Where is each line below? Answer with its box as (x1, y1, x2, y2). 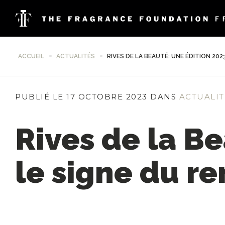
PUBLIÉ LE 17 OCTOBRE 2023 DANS (15, 92, 176, 101)
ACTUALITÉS (56, 53, 95, 60)
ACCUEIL (18, 53, 44, 60)
